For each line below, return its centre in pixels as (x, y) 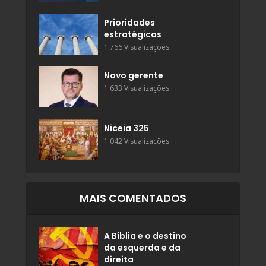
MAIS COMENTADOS (133, 198)
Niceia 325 (126, 129)
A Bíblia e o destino (145, 236)
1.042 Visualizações (137, 141)
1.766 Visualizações (137, 47)
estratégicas (133, 35)
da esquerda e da (142, 248)
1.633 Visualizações (137, 88)
